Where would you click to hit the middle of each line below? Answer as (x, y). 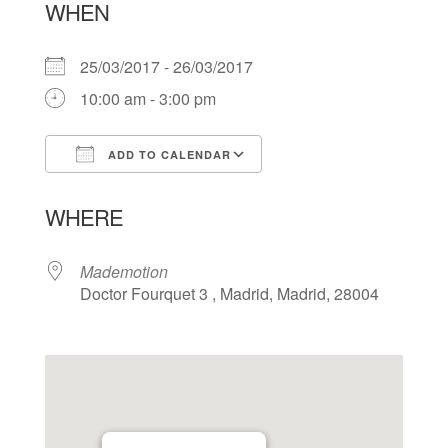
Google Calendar (341, 191)
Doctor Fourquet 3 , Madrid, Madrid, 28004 (229, 294)
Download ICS (131, 191)
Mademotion (123, 272)
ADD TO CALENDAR (167, 155)
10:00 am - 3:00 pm (147, 99)
